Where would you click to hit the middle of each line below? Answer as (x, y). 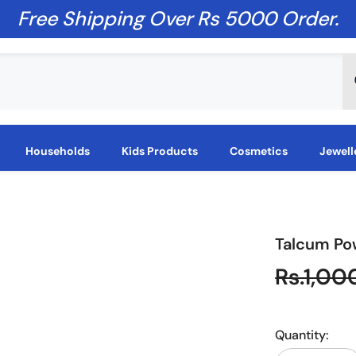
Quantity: (302, 335)
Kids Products (159, 151)
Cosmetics (258, 151)
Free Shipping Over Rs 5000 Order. (178, 19)
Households (57, 151)
